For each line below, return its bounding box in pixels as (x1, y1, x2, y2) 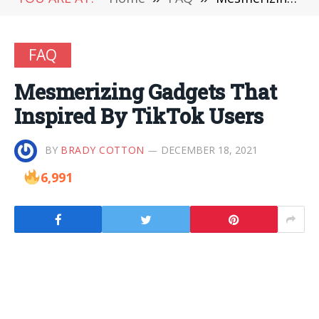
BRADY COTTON (61, 142, 145, 157)
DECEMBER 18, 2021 (160, 142, 258, 157)
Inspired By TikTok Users (14, 103, 263, 130)
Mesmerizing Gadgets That (14, 78, 277, 105)
